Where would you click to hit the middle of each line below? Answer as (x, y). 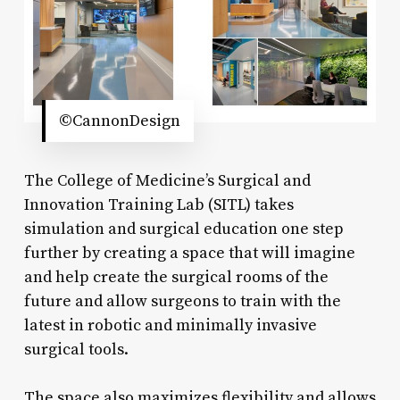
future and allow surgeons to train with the (182, 301)
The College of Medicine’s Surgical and (167, 180)
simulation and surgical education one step (183, 229)
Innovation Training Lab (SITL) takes (158, 204)
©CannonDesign (119, 121)
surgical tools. (76, 349)
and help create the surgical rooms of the (176, 277)
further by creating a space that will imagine (189, 253)
